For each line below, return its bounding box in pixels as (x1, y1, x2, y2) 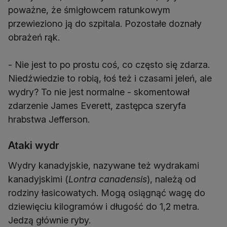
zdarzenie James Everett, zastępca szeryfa (8, 100, 186, 111)
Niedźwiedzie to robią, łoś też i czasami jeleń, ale (8, 73, 212, 84)
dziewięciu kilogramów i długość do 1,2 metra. (8, 201, 199, 212)
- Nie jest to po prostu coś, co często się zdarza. (8, 59, 210, 70)
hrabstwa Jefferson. (8, 114, 90, 125)
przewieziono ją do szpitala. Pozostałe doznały (8, 18, 202, 29)
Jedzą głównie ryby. (8, 215, 91, 226)
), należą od (147, 174, 196, 185)
